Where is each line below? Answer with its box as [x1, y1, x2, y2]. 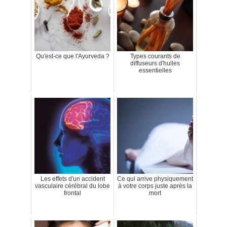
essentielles [138, 67, 172, 74]
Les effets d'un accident [40, 175, 105, 182]
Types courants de [130, 53, 180, 60]
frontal [64, 190, 81, 197]
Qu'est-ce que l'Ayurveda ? [35, 53, 109, 60]
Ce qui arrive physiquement [117, 175, 193, 182]
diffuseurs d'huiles [130, 60, 180, 67]
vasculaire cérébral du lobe [35, 182, 110, 190]
